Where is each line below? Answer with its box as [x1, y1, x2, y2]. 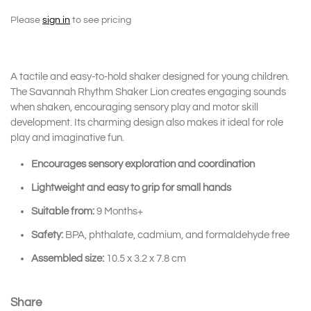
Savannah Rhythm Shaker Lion [29, 87, 169, 97]
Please [10, 15, 42, 25]
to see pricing [70, 15, 131, 25]
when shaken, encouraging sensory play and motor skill [10, 102, 258, 112]
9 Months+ [94, 206, 143, 217]
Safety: [31, 230, 63, 240]
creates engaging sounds [169, 87, 286, 97]
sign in [42, 15, 70, 25]
